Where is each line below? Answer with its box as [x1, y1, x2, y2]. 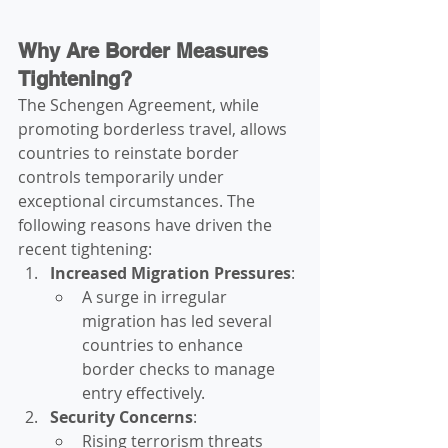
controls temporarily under [18, 166, 228, 189]
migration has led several [82, 310, 276, 333]
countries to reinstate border [18, 142, 243, 165]
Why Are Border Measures [18, 39, 274, 64]
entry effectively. [82, 382, 205, 405]
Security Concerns [50, 406, 193, 429]
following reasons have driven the [18, 214, 276, 237]
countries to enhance [82, 334, 247, 357]
